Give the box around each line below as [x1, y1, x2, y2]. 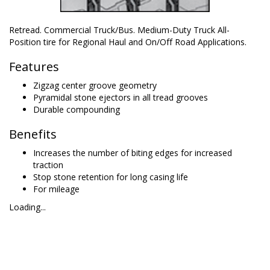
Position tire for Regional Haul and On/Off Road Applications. [9, 36, 246, 48]
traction [33, 159, 63, 171]
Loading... [9, 201, 46, 213]
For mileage [33, 183, 80, 195]
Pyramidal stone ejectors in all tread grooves [33, 92, 208, 103]
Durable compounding [33, 104, 120, 115]
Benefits [9, 126, 57, 142]
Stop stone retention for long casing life [33, 171, 188, 183]
